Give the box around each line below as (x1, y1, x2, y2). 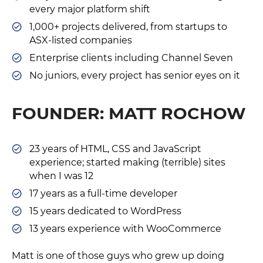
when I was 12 (29, 170, 93, 181)
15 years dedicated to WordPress (29, 205, 181, 217)
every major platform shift (29, 4, 150, 15)
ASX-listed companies (29, 35, 132, 46)
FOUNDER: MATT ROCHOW (12, 103, 246, 123)
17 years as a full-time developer (29, 188, 177, 199)
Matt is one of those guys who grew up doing (12, 250, 224, 261)
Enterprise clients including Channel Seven (29, 52, 233, 63)
